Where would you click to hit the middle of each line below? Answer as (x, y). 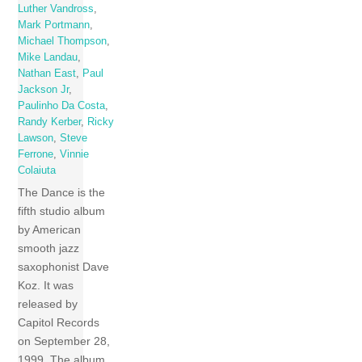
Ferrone (36, 154)
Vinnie (75, 154)
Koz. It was (46, 286)
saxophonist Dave (64, 267)
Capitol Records (59, 323)
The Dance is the (62, 193)
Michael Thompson (63, 41)
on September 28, (64, 341)
